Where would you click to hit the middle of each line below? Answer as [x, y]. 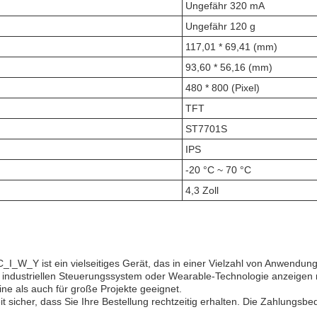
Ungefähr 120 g [220, 26]
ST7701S [206, 129]
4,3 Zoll [202, 190]
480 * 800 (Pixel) [223, 88]
